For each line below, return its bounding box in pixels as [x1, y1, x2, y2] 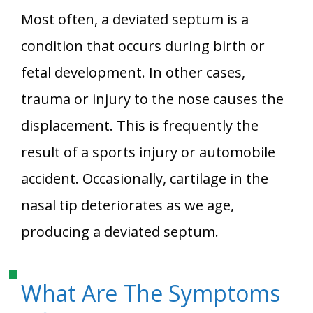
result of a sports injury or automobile [21, 143, 275, 162]
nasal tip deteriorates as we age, [21, 196, 234, 215]
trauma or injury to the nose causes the [21, 89, 284, 109]
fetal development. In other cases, [21, 63, 245, 82]
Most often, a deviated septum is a [21, 10, 249, 29]
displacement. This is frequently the [21, 116, 259, 136]
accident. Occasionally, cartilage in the [21, 169, 268, 189]
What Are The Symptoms [21, 278, 280, 309]
